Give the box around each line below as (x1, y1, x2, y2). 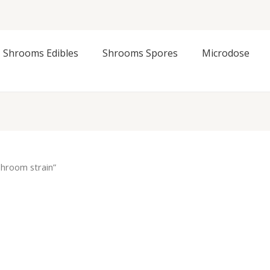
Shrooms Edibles (3, 46, 78, 60)
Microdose (202, 46, 250, 60)
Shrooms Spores (102, 46, 178, 60)
